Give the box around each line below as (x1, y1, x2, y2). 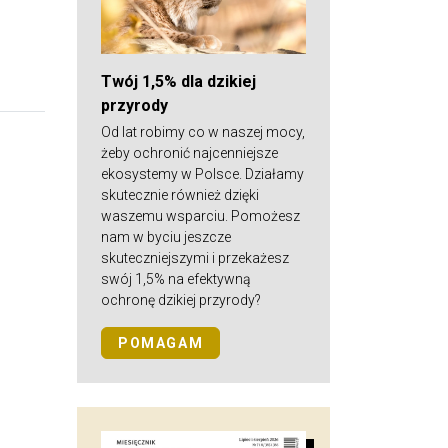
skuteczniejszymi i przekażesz (101, 249, 289, 266)
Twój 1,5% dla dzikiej (101, 71, 256, 91)
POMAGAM (118, 334, 204, 351)
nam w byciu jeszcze (101, 228, 231, 245)
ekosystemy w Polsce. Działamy (101, 165, 304, 182)
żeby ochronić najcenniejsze (101, 144, 278, 161)
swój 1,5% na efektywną (101, 270, 251, 287)
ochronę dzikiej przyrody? (101, 291, 261, 308)
